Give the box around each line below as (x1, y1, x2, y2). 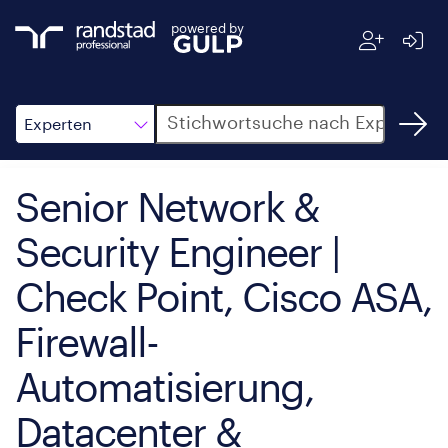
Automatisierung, (15, 363, 314, 410)
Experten (24, 114, 92, 133)
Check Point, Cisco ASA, (15, 273, 432, 320)
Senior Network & (15, 183, 319, 230)
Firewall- (15, 318, 158, 365)
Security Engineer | (15, 228, 340, 275)
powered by (171, 20, 244, 35)
